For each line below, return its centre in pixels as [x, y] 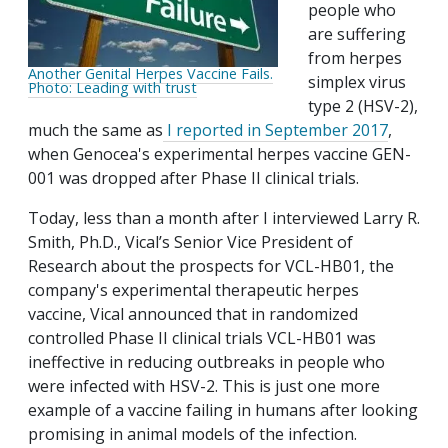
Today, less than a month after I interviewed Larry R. [224, 218]
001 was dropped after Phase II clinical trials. [193, 178]
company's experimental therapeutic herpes [193, 290]
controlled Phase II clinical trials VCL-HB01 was [202, 338]
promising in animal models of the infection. [192, 434]
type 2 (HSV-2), [363, 106]
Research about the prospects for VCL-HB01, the [211, 266]
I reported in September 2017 [275, 130]
